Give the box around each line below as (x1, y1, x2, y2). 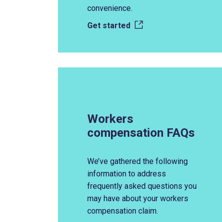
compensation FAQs (87, 126, 198, 140)
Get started (87, 21, 132, 30)
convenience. (87, 3, 134, 13)
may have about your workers (87, 194, 188, 203)
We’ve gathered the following (87, 157, 188, 166)
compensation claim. (87, 206, 158, 216)
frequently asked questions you (87, 181, 197, 191)
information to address (87, 169, 166, 178)
